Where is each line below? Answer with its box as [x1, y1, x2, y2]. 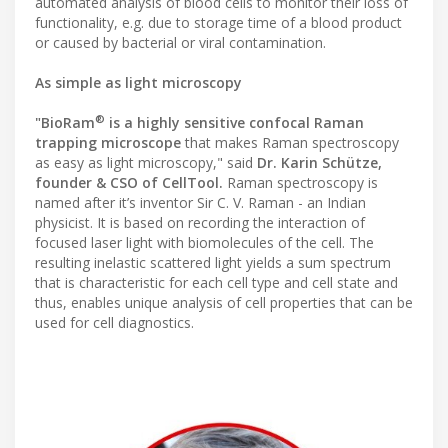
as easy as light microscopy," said [35, 153, 257, 173]
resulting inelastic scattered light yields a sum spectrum [35, 253, 391, 273]
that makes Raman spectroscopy [181, 133, 399, 153]
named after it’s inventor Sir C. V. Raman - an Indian [35, 193, 366, 213]
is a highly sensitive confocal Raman [105, 113, 364, 133]
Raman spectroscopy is [223, 173, 378, 193]
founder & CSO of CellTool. [35, 173, 223, 193]
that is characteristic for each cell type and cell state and [35, 273, 398, 293]
